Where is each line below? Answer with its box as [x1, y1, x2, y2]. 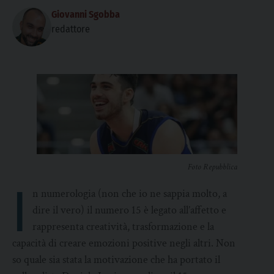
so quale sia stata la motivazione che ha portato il [12, 253, 220, 267]
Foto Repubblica [188, 161, 237, 173]
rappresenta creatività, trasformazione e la [32, 220, 215, 234]
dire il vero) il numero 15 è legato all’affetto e [32, 203, 227, 218]
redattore [51, 23, 90, 35]
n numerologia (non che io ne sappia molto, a [32, 187, 228, 201]
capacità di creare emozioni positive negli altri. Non [12, 236, 235, 251]
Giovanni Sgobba [51, 9, 120, 20]
